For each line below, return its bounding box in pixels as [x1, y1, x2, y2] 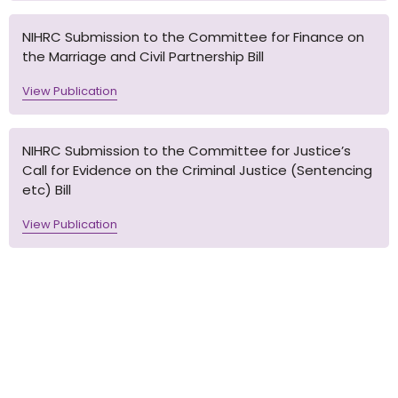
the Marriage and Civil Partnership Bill [22, 47, 264, 66]
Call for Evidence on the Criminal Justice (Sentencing [22, 161, 372, 179]
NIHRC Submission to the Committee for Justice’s [22, 141, 351, 160]
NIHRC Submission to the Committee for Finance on [22, 28, 364, 46]
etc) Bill [22, 180, 71, 199]
